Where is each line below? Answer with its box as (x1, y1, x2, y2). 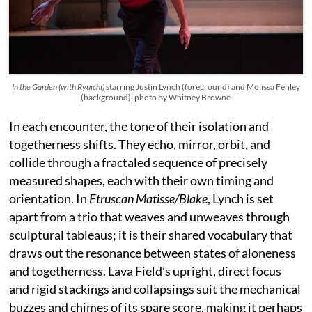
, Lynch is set (208, 191, 274, 206)
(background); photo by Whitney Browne (81, 92, 231, 102)
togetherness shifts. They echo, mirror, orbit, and (9, 136, 271, 152)
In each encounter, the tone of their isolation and (9, 118, 270, 134)
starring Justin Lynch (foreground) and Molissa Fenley (105, 81, 300, 92)
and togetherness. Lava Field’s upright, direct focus (9, 263, 282, 279)
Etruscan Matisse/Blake (89, 191, 208, 206)
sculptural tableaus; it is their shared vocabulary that (9, 227, 293, 242)
